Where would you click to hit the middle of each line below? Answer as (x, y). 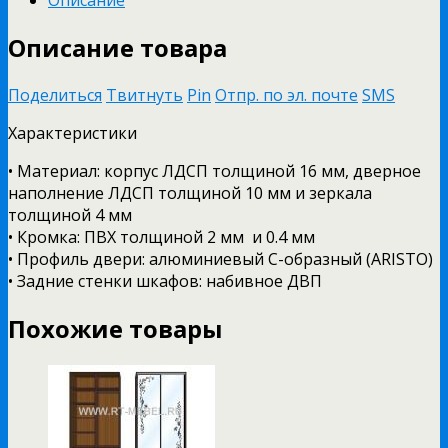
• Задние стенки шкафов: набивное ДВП (165, 280)
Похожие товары (115, 328)
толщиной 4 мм (70, 214)
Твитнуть (144, 94)
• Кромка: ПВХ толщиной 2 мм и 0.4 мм (161, 236)
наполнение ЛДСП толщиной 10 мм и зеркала (190, 192)
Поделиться (55, 94)
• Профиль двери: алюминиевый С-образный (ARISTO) (220, 258)
